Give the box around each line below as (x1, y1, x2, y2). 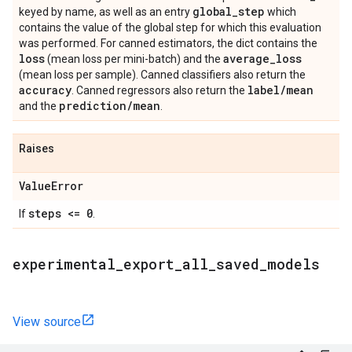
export (123, 255, 174, 273)
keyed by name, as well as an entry (19, 5, 192, 18)
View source (13, 314, 81, 329)
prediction (59, 98, 126, 113)
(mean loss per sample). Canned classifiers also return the (19, 68, 306, 81)
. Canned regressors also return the (71, 84, 247, 97)
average (223, 51, 269, 66)
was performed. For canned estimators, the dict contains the (19, 37, 317, 49)
